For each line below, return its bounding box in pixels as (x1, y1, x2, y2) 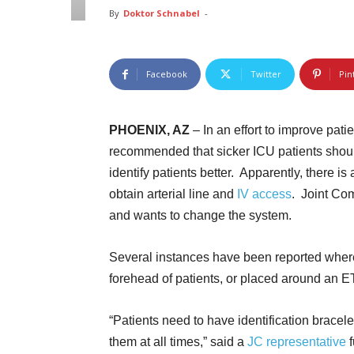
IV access (237, 187, 292, 201)
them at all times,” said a (109, 335, 247, 348)
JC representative (247, 335, 346, 348)
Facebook (146, 68, 187, 80)
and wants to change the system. (109, 209, 292, 222)
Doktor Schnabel (123, 7, 200, 19)
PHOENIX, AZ (109, 123, 190, 137)
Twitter (250, 68, 281, 80)
